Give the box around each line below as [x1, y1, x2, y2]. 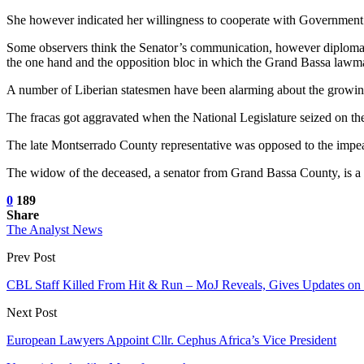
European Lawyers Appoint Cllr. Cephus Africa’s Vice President [6, 332, 336, 347]
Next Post [6, 305, 57, 319]
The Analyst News [6, 222, 102, 236]
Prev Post [6, 249, 55, 264]
